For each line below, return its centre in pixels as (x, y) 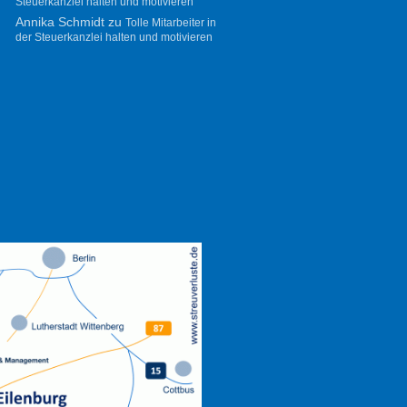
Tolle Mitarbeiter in (170, 22)
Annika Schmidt (60, 22)
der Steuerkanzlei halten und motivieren (114, 37)
